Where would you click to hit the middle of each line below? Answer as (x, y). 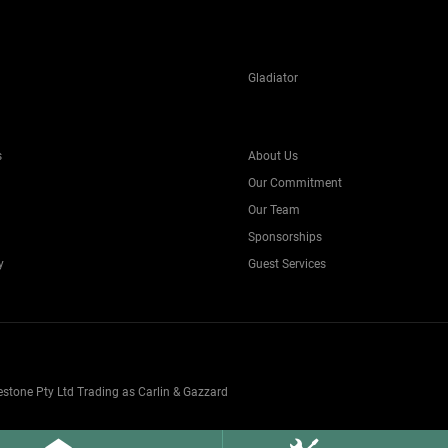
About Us (273, 156)
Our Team (274, 210)
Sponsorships (285, 237)
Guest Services (287, 264)
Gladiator (273, 78)
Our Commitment (295, 183)
